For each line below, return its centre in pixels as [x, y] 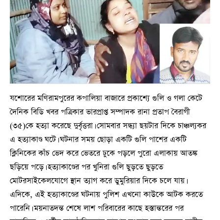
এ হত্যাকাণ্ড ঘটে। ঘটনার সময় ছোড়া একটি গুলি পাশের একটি [98, 140]
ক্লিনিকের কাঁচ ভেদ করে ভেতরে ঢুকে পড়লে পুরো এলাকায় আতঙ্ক [104, 153]
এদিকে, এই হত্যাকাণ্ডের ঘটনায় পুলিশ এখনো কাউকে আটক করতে [106, 195]
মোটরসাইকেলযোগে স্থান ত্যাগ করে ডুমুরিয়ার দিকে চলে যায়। [98, 181]
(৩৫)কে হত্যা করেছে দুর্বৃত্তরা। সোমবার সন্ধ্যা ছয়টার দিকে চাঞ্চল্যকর [108, 126]
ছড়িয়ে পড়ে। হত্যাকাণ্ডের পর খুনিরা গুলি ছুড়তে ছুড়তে [86, 167]
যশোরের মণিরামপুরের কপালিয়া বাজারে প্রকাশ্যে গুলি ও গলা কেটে [106, 98]
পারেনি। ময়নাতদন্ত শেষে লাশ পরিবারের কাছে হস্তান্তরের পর [97, 208]
